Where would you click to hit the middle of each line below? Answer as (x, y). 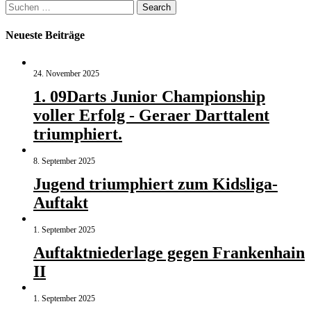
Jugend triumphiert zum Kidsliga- (155, 184)
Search (157, 7)
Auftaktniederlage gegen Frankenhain (169, 253)
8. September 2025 (64, 161)
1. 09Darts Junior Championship (149, 97)
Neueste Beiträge (45, 35)
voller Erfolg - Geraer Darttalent (151, 116)
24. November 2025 (66, 74)
